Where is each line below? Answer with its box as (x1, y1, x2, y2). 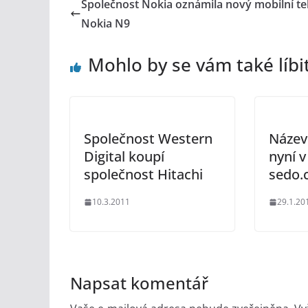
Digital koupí (84, 147, 164, 166)
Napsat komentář (70, 272, 208, 294)
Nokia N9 (81, 16, 130, 31)
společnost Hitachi (84, 165, 203, 184)
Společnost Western (84, 129, 212, 148)
